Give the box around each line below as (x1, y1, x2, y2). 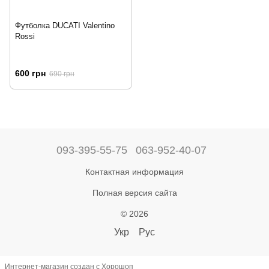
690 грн (49, 70, 74, 79)
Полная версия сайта (92, 187, 177, 198)
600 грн (15, 68, 46, 79)
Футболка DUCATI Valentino (15, 21, 115, 31)
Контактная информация (85, 166, 184, 177)
